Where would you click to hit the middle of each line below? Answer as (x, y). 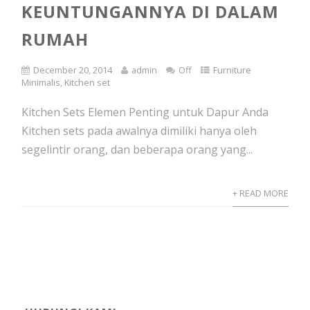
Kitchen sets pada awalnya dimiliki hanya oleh (139, 131)
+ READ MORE (260, 193)
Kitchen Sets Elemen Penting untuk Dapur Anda (145, 112)
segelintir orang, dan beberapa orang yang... (137, 149)
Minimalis (41, 82)
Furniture (232, 70)
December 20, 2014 (73, 70)
